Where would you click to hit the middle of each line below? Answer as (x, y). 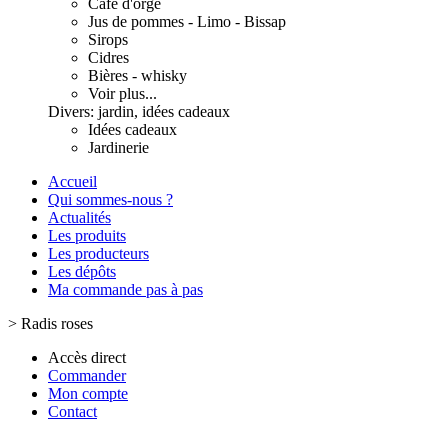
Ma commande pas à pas (125, 289)
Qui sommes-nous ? (110, 199)
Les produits (87, 235)
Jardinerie (118, 147)
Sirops (108, 39)
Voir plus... (122, 93)
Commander (87, 375)
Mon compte (88, 393)
